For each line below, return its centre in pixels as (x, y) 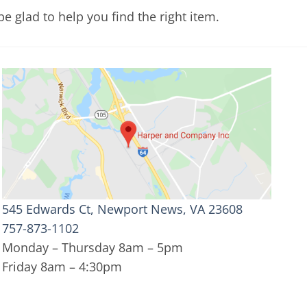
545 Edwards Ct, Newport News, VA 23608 (122, 209)
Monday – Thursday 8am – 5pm (92, 247)
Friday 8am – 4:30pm (62, 266)
